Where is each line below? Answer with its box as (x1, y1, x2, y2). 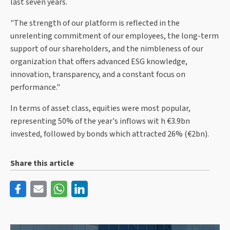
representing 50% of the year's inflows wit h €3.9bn (10, 116, 190, 127)
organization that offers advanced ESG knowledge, (10, 56, 187, 68)
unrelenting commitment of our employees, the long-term (10, 30, 219, 42)
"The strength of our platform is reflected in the (10, 17, 180, 29)
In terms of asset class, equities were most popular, (10, 103, 190, 114)
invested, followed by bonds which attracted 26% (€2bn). (10, 128, 209, 140)
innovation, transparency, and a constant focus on (10, 69, 185, 81)
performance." (10, 82, 60, 93)
